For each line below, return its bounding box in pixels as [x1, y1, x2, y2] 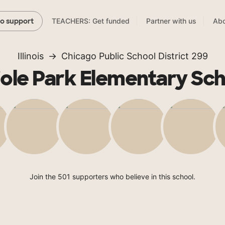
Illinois [17, 51, 44, 62]
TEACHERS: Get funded [52, 17, 130, 26]
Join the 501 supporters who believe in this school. [30, 172, 195, 181]
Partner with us [146, 17, 196, 26]
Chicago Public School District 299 [61, 51, 208, 62]
